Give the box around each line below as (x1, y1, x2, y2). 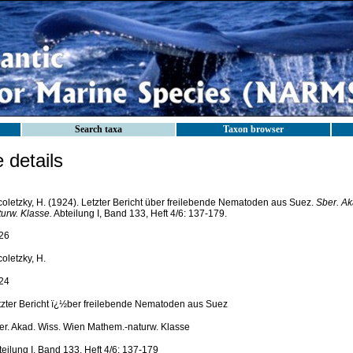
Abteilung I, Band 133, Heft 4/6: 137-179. (51, 208, 227, 219)
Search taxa (75, 124, 122, 135)
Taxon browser (223, 124, 284, 135)
